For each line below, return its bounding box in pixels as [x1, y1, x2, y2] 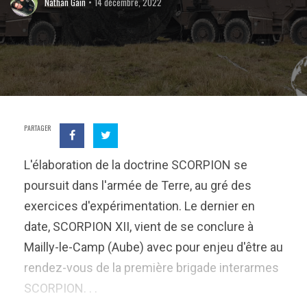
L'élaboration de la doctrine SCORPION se [24, 158, 247, 172]
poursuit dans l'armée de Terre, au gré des [24, 178, 251, 193]
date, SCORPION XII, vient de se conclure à [24, 219, 254, 234]
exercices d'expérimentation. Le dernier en [24, 199, 255, 213]
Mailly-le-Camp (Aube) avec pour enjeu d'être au [24, 240, 283, 254]
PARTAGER [24, 123, 51, 133]
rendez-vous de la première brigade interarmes [24, 260, 279, 275]
